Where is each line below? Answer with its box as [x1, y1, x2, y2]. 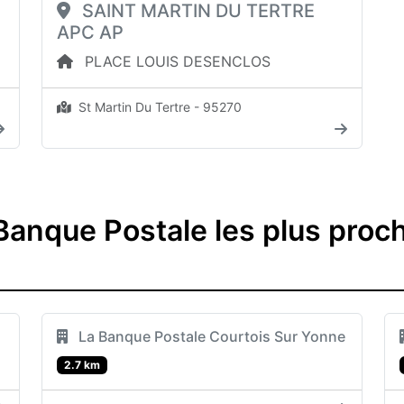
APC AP [57, 21, 124, 43]
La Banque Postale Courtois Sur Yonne [75, 326, 345, 345]
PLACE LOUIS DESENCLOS [80, 51, 271, 70]
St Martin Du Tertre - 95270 [75, 98, 242, 115]
